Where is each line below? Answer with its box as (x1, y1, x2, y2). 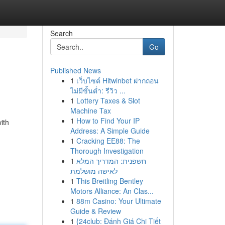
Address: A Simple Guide (70, 126, 150, 136)
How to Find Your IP (76, 116, 140, 126)
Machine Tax (70, 105, 111, 116)
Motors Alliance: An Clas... (70, 186, 154, 196)
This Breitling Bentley (76, 176, 143, 186)
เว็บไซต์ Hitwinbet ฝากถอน (76, 75, 159, 85)
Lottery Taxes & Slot (76, 95, 140, 105)
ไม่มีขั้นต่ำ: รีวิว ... (70, 85, 126, 95)
